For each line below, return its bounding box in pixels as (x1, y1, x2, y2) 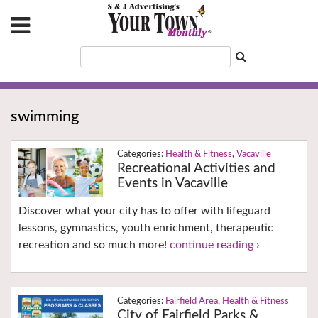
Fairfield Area (165, 297, 218, 307)
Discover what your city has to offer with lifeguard (18, 205, 270, 217)
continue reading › (170, 239, 260, 251)
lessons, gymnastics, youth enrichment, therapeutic (18, 222, 273, 234)
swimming (11, 109, 79, 125)
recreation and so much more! (18, 239, 170, 251)
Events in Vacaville (116, 177, 228, 191)
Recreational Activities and (116, 162, 275, 176)
